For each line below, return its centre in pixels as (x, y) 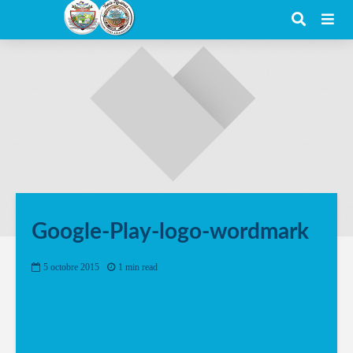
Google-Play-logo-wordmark (170, 232)
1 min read (138, 268)
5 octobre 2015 (71, 268)
